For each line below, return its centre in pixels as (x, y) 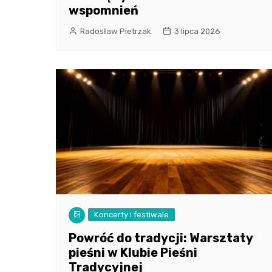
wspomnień (104, 11)
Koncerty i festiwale (131, 215)
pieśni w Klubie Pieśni (133, 253)
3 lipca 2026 (197, 32)
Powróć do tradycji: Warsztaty (161, 238)
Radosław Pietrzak (116, 32)
